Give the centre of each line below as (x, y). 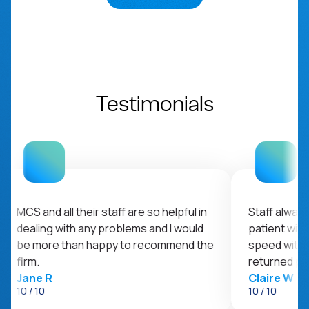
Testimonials (154, 104)
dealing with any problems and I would (108, 229)
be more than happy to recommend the (113, 245)
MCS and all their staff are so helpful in (109, 212)
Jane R (32, 278)
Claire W (269, 278)
